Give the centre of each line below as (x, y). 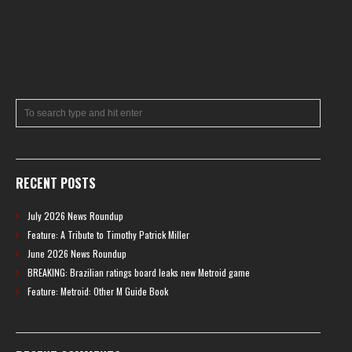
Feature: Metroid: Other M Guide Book (98, 291)
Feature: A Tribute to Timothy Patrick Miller (108, 235)
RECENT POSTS (56, 183)
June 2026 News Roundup (77, 254)
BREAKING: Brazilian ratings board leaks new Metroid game (139, 273)
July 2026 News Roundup (75, 216)
